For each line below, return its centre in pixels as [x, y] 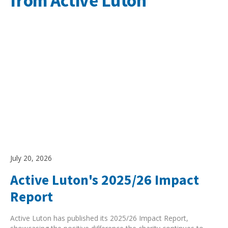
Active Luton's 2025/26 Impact [104, 180]
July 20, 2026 [31, 158]
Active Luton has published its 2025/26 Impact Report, [99, 218]
